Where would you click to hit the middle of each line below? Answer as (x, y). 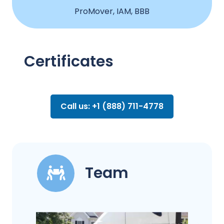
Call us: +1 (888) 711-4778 (112, 106)
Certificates (69, 61)
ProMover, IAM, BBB (112, 11)
